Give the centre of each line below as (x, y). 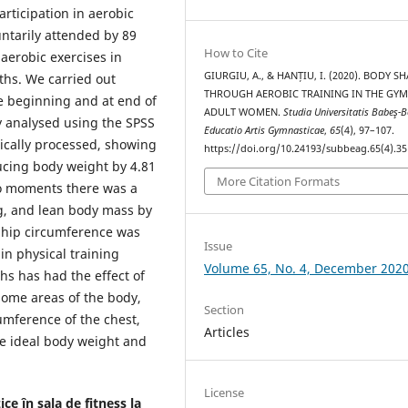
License (224, 392)
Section (224, 309)
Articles (227, 331)
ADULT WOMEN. (244, 112)
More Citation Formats (279, 181)
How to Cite (236, 53)
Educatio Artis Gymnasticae (265, 131)
